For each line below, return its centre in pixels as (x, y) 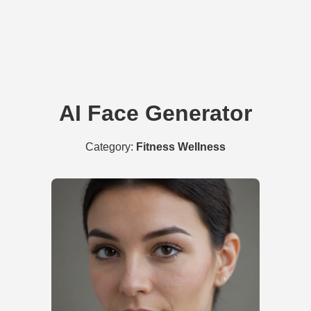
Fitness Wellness (181, 147)
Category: (111, 147)
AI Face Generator (155, 113)
